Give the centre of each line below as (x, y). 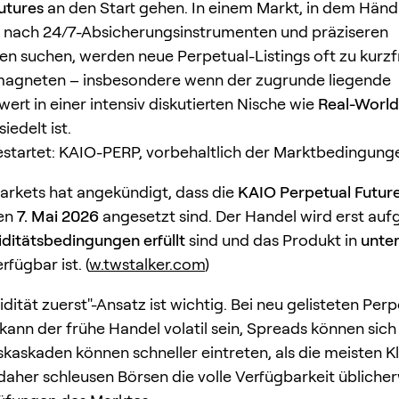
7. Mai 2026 (58, 216)
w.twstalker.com (147, 264)
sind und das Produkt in (273, 240)
